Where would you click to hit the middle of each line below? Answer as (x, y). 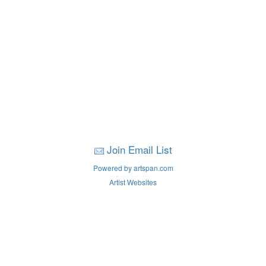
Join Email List (139, 149)
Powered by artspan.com (133, 168)
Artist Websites (133, 182)
